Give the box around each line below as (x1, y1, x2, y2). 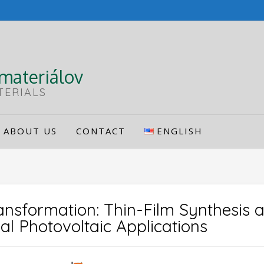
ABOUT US (4, 125, 57, 137)
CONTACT (76, 125, 126, 137)
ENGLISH (156, 125, 203, 137)
